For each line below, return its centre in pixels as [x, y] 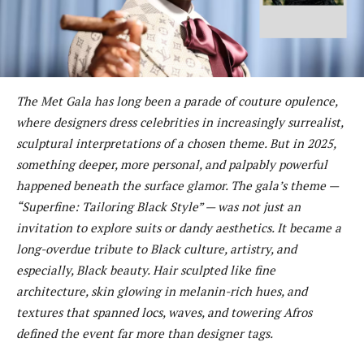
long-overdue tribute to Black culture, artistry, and [156, 248]
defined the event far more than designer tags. [145, 333]
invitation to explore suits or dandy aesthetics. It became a [179, 227]
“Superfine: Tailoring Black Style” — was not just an [158, 206]
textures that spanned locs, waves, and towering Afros [164, 312]
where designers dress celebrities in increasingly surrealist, [180, 121]
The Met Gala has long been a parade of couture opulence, [177, 100]
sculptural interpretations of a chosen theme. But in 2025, [176, 143]
